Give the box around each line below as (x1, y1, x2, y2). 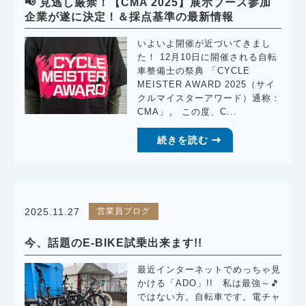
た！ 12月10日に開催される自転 (137, 53, 278, 63)
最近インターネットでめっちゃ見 (137, 265, 281, 275)
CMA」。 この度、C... (137, 107, 238, 117)
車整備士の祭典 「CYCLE (137, 66, 251, 76)
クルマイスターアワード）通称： (137, 94, 281, 104)
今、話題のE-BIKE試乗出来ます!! (25, 237, 203, 249)
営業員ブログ (96, 206, 150, 216)
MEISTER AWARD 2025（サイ (137, 80, 276, 90)
